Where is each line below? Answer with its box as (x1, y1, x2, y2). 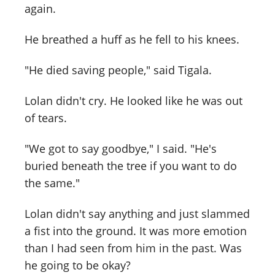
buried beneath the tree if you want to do (25, 158, 237, 173)
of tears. (25, 110, 67, 125)
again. (25, 1, 56, 17)
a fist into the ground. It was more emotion (25, 223, 247, 238)
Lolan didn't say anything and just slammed (25, 206, 250, 221)
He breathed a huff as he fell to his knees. (25, 32, 239, 47)
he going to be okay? (25, 257, 131, 273)
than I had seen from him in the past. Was (25, 240, 242, 255)
